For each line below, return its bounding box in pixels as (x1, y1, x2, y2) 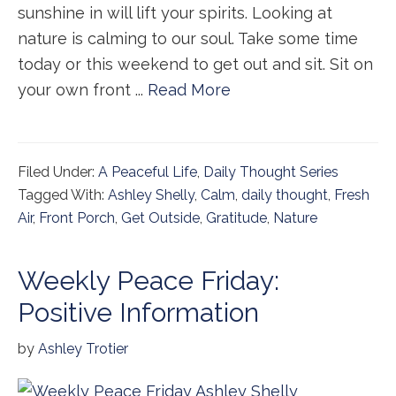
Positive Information (18, 297, 259, 328)
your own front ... (18, 80, 148, 99)
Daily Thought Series (203, 164, 339, 180)
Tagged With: (18, 187, 108, 203)
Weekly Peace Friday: (18, 265, 279, 296)
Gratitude (206, 209, 267, 226)
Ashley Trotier (38, 340, 128, 357)
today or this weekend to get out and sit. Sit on (18, 55, 373, 73)
